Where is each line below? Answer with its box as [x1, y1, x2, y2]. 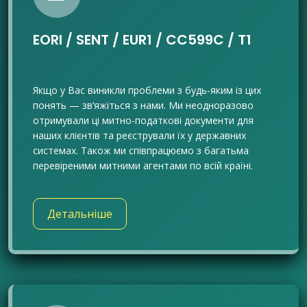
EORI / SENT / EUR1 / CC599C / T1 [33, 30, 251, 49]
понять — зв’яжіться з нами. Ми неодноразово [33, 99, 254, 112]
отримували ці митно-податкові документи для [33, 114, 254, 127]
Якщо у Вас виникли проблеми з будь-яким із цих [33, 84, 261, 97]
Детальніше [47, 206, 112, 221]
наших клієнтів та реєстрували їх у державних [33, 129, 246, 142]
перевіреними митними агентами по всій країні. [33, 159, 253, 172]
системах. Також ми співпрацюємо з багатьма [33, 144, 249, 157]
